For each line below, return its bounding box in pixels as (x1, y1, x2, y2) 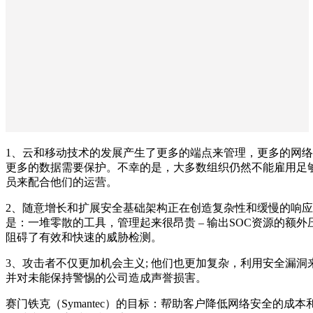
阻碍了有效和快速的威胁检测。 (6, 231, 162, 244)
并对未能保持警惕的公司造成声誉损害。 (6, 272, 207, 284)
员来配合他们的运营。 (6, 176, 117, 189)
